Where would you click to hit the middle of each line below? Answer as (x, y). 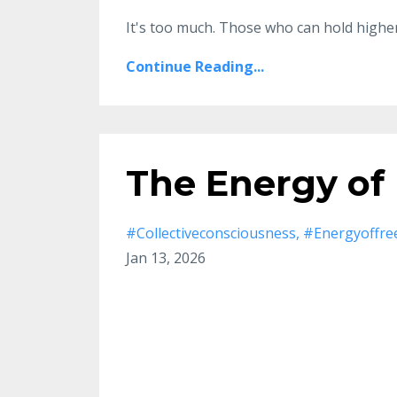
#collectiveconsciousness (211, 233)
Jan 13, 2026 (166, 257)
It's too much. (171, 27)
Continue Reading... (195, 66)
